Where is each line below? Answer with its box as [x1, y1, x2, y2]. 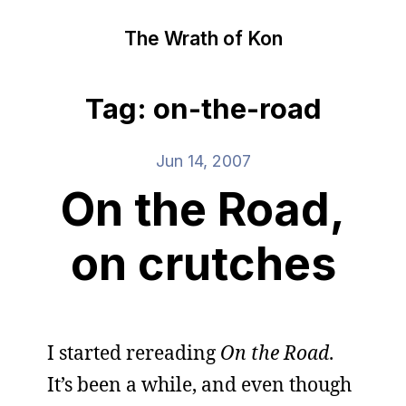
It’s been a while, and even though [47, 372, 352, 397]
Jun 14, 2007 [155, 151, 251, 170]
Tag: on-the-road [84, 92, 322, 126]
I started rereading [47, 340, 220, 365]
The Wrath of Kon [123, 26, 283, 50]
